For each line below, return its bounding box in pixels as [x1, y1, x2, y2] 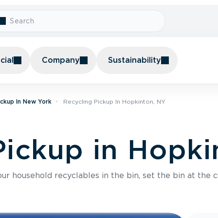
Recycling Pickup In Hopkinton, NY [63, 98, 165, 105]
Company [42, 55, 80, 65]
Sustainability [108, 55, 161, 65]
